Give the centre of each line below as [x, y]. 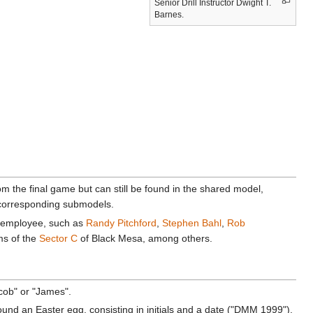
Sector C [59, 238]
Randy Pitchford [122, 223]
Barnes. [169, 14]
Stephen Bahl [192, 223]
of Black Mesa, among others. [145, 238]
